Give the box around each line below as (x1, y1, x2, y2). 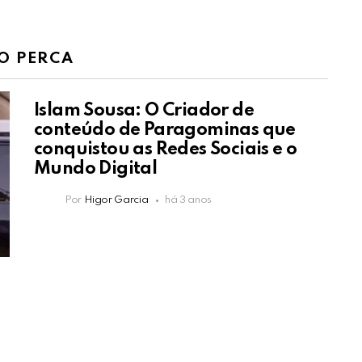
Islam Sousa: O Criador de (34, 102, 254, 120)
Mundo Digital (34, 160, 158, 179)
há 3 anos (165, 195, 213, 206)
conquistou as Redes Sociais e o (34, 141, 297, 159)
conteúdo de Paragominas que (34, 121, 296, 140)
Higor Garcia (83, 195, 149, 206)
